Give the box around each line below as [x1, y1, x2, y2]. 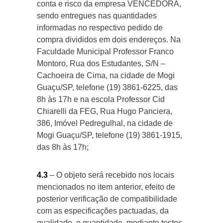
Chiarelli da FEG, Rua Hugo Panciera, [37, 107, 172, 115]
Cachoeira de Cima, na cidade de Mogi [37, 71, 175, 80]
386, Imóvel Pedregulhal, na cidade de [37, 119, 173, 127]
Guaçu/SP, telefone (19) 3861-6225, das [37, 83, 178, 92]
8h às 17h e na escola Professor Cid [37, 95, 165, 104]
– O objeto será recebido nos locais [48, 171, 174, 179]
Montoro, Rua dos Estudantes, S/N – [37, 59, 165, 68]
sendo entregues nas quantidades [37, 11, 157, 20]
